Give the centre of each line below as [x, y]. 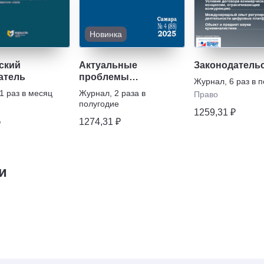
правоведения [113, 88]
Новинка [106, 34]
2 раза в [130, 93]
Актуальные [108, 65]
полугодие [99, 103]
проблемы [104, 77]
